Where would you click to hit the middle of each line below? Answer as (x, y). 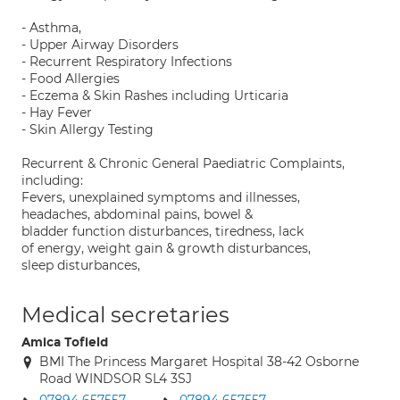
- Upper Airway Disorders (100, 45)
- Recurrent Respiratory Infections (127, 62)
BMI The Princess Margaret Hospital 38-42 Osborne (199, 362)
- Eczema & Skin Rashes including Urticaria (155, 96)
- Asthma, (51, 28)
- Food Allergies (71, 79)
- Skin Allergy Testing (87, 129)
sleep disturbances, (81, 265)
